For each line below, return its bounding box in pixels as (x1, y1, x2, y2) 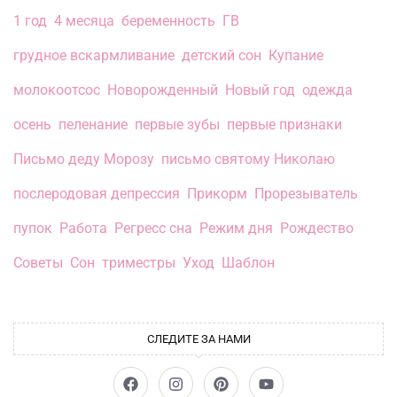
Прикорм (187, 185, 247, 203)
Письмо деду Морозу (13, 151, 154, 168)
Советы (13, 254, 63, 272)
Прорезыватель (254, 185, 358, 203)
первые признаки (227, 116, 342, 134)
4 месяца (54, 12, 114, 30)
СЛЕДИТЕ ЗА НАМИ (146, 332, 251, 346)
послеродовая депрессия (13, 185, 180, 203)
